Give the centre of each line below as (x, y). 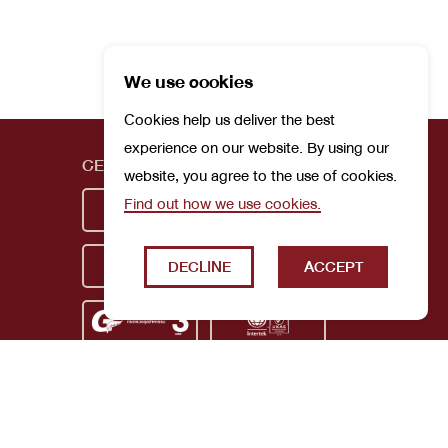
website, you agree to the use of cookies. (260, 176)
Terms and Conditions (240, 427)
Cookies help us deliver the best (229, 120)
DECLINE (199, 267)
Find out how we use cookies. (222, 204)
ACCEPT (333, 267)
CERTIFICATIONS (148, 165)
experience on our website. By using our (256, 148)
